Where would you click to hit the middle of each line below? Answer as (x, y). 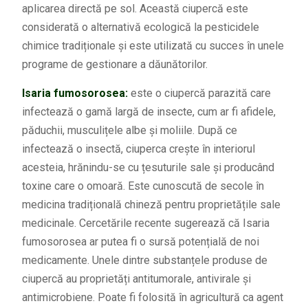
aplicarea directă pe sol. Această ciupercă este (135, 9)
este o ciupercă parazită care (200, 93)
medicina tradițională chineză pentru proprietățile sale (151, 205)
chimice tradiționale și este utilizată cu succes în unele (153, 46)
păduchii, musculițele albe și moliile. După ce (129, 131)
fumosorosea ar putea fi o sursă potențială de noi (140, 242)
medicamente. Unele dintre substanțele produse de (144, 261)
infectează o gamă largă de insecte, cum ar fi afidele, (148, 112)
